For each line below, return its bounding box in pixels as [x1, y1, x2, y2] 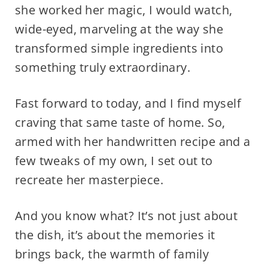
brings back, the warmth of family [14, 246, 209, 263]
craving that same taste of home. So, [14, 114, 226, 131]
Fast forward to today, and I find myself [14, 95, 241, 112]
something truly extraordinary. [14, 59, 190, 76]
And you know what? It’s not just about [14, 208, 238, 224]
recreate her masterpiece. [14, 172, 163, 188]
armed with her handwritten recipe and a [14, 133, 251, 150]
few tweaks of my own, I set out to [14, 153, 213, 169]
